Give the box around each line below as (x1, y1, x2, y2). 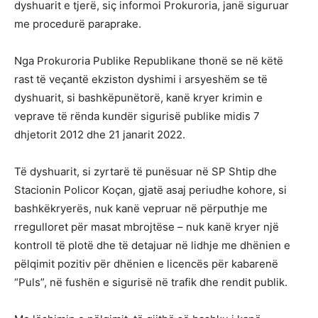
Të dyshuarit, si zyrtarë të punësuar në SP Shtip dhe (14, 165, 277, 179)
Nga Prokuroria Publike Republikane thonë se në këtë (14, 54, 283, 68)
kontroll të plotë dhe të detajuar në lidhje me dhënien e (14, 238, 290, 253)
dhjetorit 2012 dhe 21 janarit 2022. (14, 128, 185, 142)
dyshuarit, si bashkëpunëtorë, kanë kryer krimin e (14, 91, 263, 105)
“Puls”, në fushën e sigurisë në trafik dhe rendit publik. (14, 275, 287, 290)
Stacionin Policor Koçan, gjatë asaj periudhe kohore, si (14, 183, 287, 197)
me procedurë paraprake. (14, 17, 141, 31)
